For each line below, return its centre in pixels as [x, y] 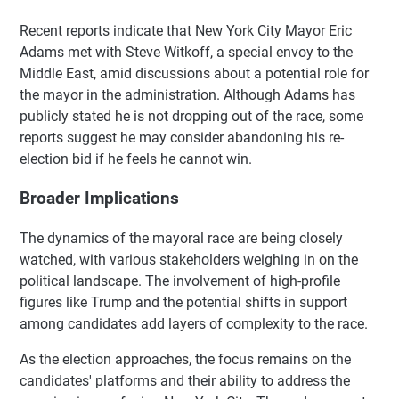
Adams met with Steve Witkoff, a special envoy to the [186, 52]
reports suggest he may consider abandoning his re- [182, 137]
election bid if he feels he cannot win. [136, 159]
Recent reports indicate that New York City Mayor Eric [186, 30]
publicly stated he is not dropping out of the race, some [191, 116]
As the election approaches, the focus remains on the [185, 360]
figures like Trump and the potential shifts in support [183, 303]
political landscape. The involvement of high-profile [180, 281]
